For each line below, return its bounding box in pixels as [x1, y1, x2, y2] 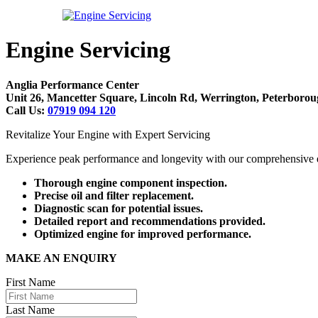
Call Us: [6, 104, 45, 116]
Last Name [6, 303, 55, 316]
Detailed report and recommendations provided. [34, 214, 265, 227]
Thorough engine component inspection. [34, 176, 227, 189]
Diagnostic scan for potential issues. [34, 202, 203, 214]
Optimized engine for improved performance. [34, 227, 251, 240]
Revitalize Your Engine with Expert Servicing [6, 128, 210, 141]
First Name [6, 275, 55, 288]
